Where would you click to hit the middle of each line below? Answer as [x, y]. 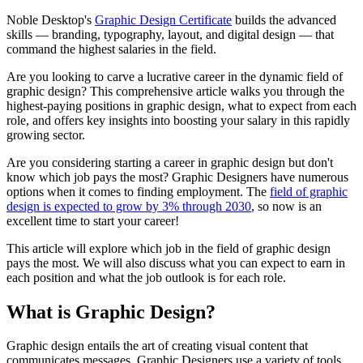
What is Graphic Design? [111, 312]
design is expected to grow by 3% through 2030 [129, 206]
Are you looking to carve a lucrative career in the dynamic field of [175, 76]
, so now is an [286, 206]
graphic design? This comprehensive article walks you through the [175, 91]
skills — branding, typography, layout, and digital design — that [170, 34]
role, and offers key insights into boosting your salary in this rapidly [178, 120]
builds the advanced [284, 19]
